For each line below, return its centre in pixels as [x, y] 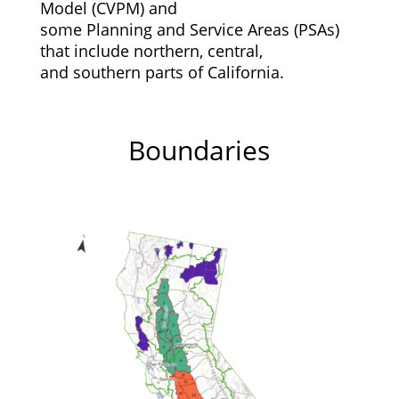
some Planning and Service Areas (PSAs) [189, 29]
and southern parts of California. [162, 72]
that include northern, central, [151, 51]
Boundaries [199, 150]
